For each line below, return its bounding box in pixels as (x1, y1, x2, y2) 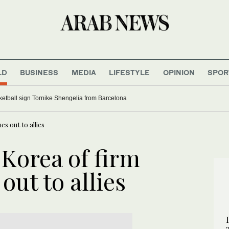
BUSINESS (20, 67, 59, 77)
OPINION (163, 67, 195, 77)
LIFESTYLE (109, 67, 150, 77)
